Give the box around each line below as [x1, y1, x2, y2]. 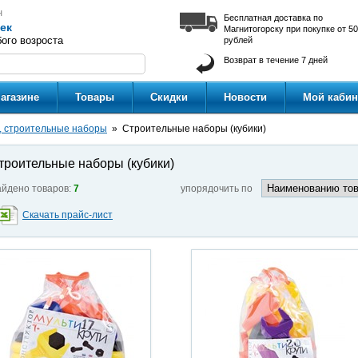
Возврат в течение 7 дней [224, 55, 328, 65]
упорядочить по [181, 183, 257, 194]
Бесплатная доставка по [224, 13, 323, 22]
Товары [75, 91, 114, 103]
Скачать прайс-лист [22, 209, 113, 221]
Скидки [150, 91, 188, 103]
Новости [224, 91, 267, 103]
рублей [224, 35, 253, 45]
